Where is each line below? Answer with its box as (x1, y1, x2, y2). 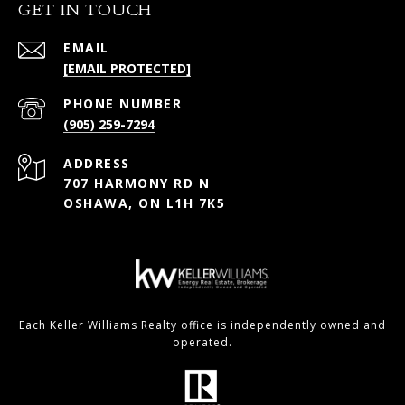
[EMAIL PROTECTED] (63, 59, 191, 77)
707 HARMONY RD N (63, 174, 210, 192)
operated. (173, 334, 232, 350)
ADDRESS (63, 154, 130, 172)
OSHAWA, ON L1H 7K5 (63, 193, 225, 212)
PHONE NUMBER (63, 94, 182, 112)
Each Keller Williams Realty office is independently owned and (19, 316, 386, 333)
